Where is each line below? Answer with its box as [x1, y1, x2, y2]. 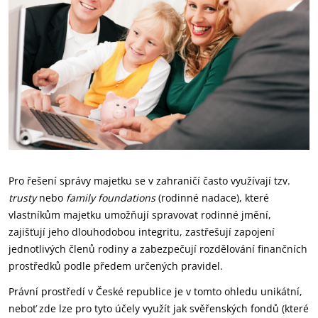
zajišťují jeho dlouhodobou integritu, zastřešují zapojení [9, 225, 275, 238]
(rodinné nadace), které [155, 191, 269, 204]
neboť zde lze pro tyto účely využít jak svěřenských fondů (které [9, 302, 309, 315]
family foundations [66, 191, 155, 204]
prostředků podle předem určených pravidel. [9, 259, 223, 273]
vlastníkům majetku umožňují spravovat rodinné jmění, [9, 208, 271, 221]
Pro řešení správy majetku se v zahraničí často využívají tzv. [9, 174, 290, 187]
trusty [9, 191, 36, 204]
